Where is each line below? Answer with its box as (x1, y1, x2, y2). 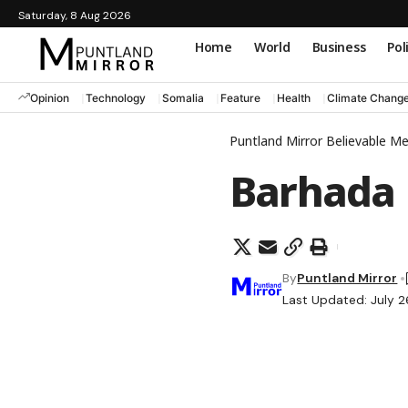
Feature (220, 90, 260, 105)
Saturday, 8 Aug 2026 (18, 8, 131, 23)
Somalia (162, 90, 204, 105)
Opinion (30, 90, 69, 105)
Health (277, 90, 311, 105)
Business (311, 37, 366, 56)
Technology (86, 90, 146, 105)
